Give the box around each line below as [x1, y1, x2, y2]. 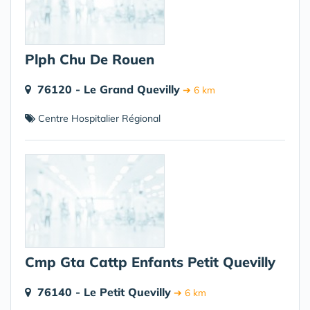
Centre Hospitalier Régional [35, 112, 161, 125]
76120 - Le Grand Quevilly [37, 82, 180, 96]
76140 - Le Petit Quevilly [37, 285, 171, 299]
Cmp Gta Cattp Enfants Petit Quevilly [25, 253, 275, 271]
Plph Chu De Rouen [25, 51, 154, 68]
